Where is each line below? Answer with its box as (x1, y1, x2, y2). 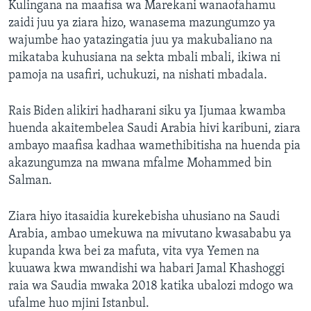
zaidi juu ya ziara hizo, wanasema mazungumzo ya (8, 17, 276, 31)
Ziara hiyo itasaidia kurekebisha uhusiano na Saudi (8, 210, 280, 224)
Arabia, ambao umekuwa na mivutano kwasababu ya (8, 228, 292, 242)
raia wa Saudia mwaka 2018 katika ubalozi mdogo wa (8, 280, 294, 294)
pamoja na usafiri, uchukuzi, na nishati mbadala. (8, 69, 267, 83)
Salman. (8, 174, 52, 188)
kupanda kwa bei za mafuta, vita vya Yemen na (8, 245, 260, 259)
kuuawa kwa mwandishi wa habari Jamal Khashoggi (8, 262, 285, 276)
